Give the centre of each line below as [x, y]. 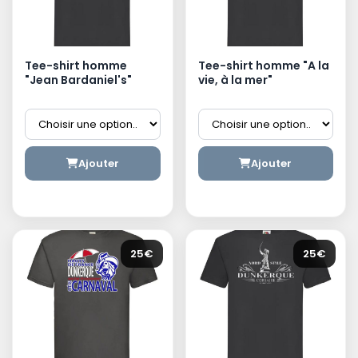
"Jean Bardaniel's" [78, 80]
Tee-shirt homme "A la [263, 65]
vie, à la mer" [235, 80]
